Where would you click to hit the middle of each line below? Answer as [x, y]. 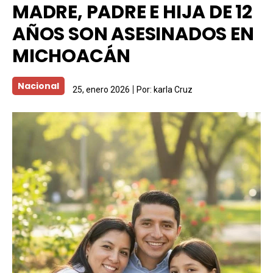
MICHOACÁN [72, 56]
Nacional [38, 86]
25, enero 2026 [101, 89]
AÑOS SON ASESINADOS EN [133, 34]
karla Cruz [173, 89]
